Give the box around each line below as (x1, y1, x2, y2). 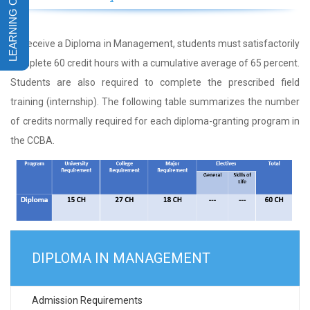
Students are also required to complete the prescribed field (10, 77, 300, 88)
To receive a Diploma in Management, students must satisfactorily (10, 38, 300, 49)
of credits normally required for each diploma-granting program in (10, 116, 300, 127)
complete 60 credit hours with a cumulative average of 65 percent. (10, 57, 300, 69)
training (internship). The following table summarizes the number (10, 96, 300, 107)
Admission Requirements (32, 294, 143, 306)
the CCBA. (10, 135, 55, 146)
